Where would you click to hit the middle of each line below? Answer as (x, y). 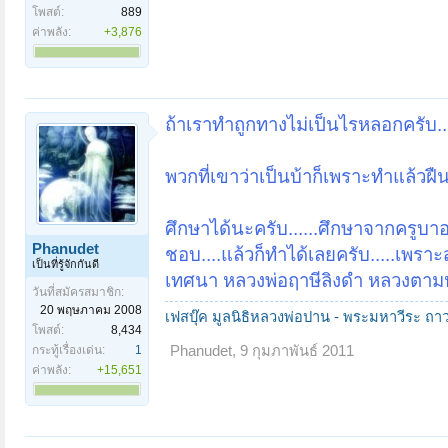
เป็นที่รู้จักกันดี (65, 263)
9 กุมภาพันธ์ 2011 (297, 350)
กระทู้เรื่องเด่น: (68, 349)
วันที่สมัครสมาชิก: (78, 291)
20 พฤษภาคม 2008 (91, 309)
